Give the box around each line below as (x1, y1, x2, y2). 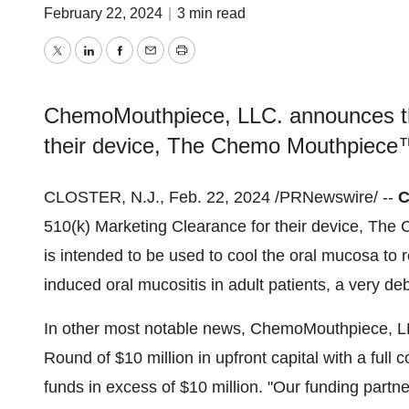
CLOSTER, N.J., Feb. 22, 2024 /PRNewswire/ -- (44, 188, 398, 206)
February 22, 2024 (44, 5, 166, 21)
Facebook (118, 54, 191, 73)
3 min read (177, 5, 246, 21)
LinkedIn (87, 54, 150, 73)
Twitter (56, 54, 105, 73)
